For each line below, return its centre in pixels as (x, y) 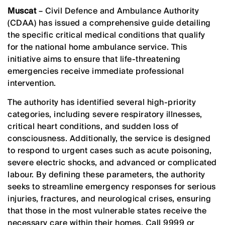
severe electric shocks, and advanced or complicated (112, 162)
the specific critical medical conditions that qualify (106, 35)
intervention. (32, 83)
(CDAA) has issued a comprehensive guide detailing (109, 23)
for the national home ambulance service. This (97, 47)
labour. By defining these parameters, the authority (106, 174)
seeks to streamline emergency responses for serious (112, 186)
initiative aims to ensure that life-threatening (94, 59)
